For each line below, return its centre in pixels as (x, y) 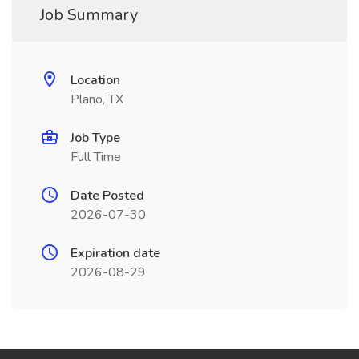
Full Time (96, 157)
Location (95, 80)
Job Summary (89, 15)
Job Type (95, 138)
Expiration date (115, 253)
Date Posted (107, 196)
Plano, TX (97, 99)
